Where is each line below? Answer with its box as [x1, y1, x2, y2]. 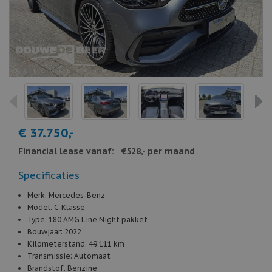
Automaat [74, 251, 110, 260]
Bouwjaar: [27, 227, 64, 236]
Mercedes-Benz [49, 191, 105, 200]
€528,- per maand [121, 146, 195, 157]
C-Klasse [54, 203, 85, 212]
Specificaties [18, 169, 80, 182]
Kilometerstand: [27, 239, 89, 248]
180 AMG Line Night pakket [49, 215, 148, 224]
